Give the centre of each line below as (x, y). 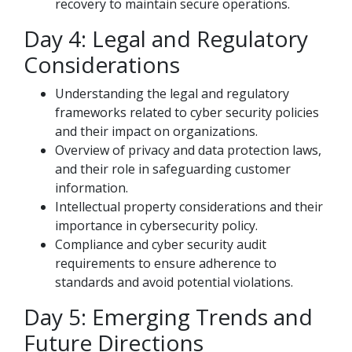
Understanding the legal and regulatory (172, 93)
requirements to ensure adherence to (166, 263)
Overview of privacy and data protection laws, (188, 150)
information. (92, 188)
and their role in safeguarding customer (173, 169)
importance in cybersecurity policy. (156, 225)
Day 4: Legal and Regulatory (166, 38)
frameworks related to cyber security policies (187, 112)
